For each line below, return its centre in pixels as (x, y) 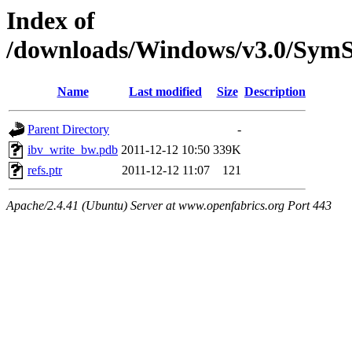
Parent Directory (68, 130)
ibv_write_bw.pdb (73, 150)
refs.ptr (45, 170)
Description (275, 92)
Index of (51, 20)
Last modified (165, 92)
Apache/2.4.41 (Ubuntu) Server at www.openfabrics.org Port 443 (169, 206)
